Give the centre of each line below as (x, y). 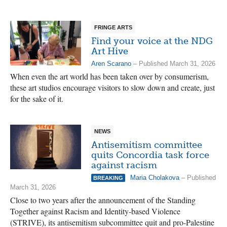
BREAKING (108, 178)
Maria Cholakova (155, 178)
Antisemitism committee (147, 145)
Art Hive (110, 51)
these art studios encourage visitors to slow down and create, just (112, 87)
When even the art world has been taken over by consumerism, (109, 76)
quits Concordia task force (150, 155)
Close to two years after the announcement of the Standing (103, 200)
